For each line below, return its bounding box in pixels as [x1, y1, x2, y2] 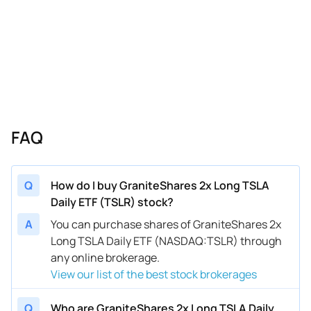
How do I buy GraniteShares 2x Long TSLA [51, 177, 269, 193]
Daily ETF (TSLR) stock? [51, 194, 174, 210]
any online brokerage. [51, 249, 160, 265]
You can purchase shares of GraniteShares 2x [51, 216, 281, 232]
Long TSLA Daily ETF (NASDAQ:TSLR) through [51, 233, 282, 249]
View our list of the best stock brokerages [51, 266, 257, 282]
